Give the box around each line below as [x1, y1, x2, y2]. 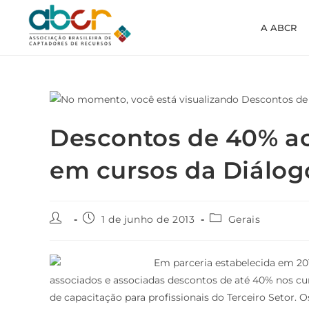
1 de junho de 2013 [101, 212, 195, 226]
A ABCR [261, 21, 297, 33]
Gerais [228, 212, 261, 226]
